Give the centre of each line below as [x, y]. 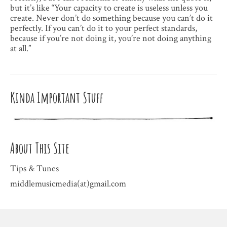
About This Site [40, 148]
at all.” [21, 49]
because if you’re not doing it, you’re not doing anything [111, 39]
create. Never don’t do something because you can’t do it [111, 18]
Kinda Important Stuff [57, 98]
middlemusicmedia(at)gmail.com [68, 184]
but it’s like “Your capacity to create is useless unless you [109, 8]
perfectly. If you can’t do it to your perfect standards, [104, 28]
